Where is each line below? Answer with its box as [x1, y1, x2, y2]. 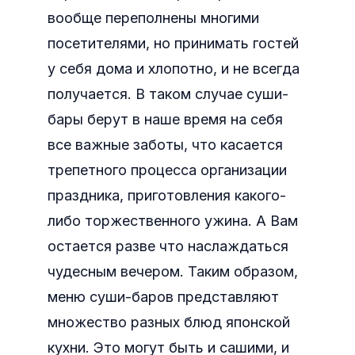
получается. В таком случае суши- [48, 86, 288, 102]
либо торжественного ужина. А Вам [48, 212, 298, 229]
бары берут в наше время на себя [48, 111, 283, 128]
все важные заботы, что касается [48, 136, 283, 153]
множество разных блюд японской [48, 314, 290, 330]
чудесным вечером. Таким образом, [48, 263, 298, 280]
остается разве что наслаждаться [48, 238, 288, 254]
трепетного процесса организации [48, 162, 287, 178]
